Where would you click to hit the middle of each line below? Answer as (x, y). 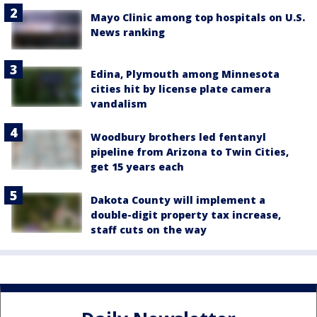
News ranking (128, 33)
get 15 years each (137, 167)
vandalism (119, 104)
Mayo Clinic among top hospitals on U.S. (198, 18)
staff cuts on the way (149, 230)
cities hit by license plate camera (181, 89)
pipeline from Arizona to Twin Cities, (190, 152)
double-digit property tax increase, (186, 215)
